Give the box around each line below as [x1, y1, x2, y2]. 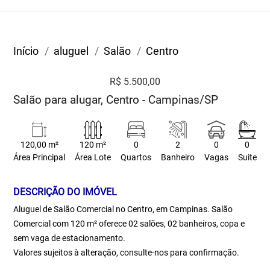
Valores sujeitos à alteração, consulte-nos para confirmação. [13, 248, 240, 257]
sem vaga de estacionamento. [13, 233, 126, 243]
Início [13, 45, 39, 57]
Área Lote [75, 152, 111, 163]
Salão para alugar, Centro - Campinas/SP [13, 93, 219, 107]
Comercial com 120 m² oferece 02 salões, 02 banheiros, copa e [13, 219, 245, 228]
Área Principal [13, 152, 66, 163]
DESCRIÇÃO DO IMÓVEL [13, 186, 118, 198]
